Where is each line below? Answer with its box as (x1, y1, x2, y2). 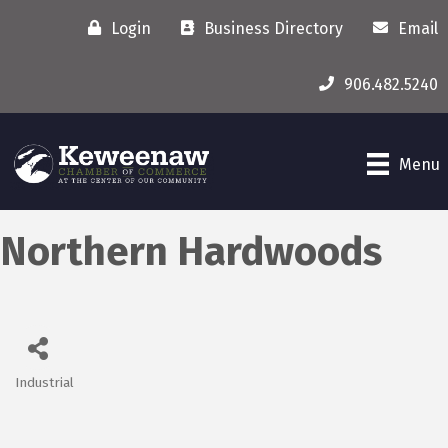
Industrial (15, 374, 74, 392)
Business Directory (204, 18, 343, 38)
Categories (14, 385, 116, 410)
